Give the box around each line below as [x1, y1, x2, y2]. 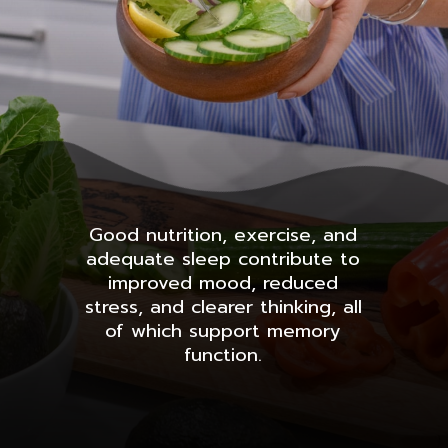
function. [184, 341, 263, 370]
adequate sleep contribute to [86, 245, 361, 274]
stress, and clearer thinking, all [84, 293, 362, 322]
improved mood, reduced [108, 269, 339, 298]
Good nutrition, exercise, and [89, 221, 358, 250]
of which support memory [105, 317, 342, 346]
